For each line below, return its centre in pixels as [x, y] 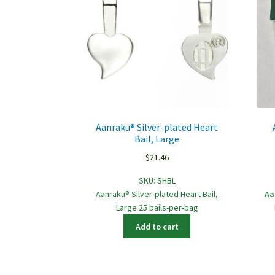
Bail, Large [157, 139]
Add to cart [157, 226]
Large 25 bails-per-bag [157, 207]
